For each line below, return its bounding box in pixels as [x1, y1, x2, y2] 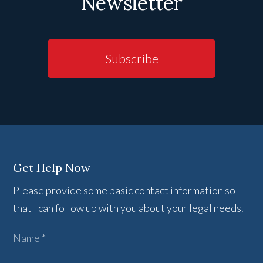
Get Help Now [13, 160, 91, 176]
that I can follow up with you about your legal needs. [13, 201, 244, 215]
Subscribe [104, 51, 159, 66]
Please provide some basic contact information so [13, 184, 236, 197]
